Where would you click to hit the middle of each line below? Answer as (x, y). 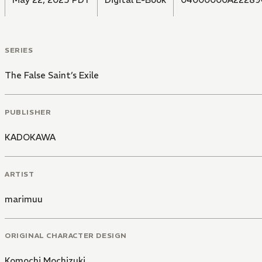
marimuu (24, 199)
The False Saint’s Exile (52, 75)
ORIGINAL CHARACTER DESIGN (66, 236)
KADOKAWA (30, 137)
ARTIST (20, 174)
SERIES (19, 50)
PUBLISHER (28, 112)
